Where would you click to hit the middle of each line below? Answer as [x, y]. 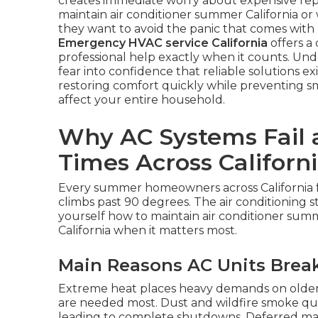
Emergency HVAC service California [163, 43]
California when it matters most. [148, 230]
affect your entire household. [142, 100]
